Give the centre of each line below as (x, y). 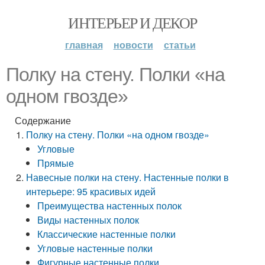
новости (133, 45)
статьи (180, 45)
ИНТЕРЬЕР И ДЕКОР (132, 22)
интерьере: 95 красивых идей (91, 191)
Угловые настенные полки (95, 248)
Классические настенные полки (107, 234)
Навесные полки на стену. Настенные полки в (128, 177)
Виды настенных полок (88, 220)
